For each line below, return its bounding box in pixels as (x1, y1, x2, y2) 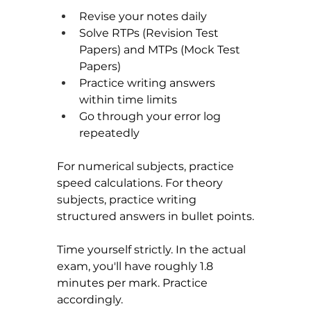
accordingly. (57, 292, 123, 306)
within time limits (79, 92, 177, 106)
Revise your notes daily (79, 9, 207, 23)
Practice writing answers (79, 76, 218, 90)
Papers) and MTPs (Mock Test (79, 42, 243, 56)
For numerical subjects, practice (57, 159, 237, 173)
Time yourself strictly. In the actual (57, 242, 249, 256)
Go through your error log (79, 109, 224, 123)
